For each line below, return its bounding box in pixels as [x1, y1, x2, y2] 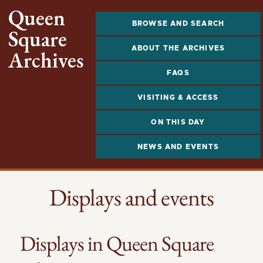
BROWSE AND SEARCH [131, 20, 225, 27]
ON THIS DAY [151, 119, 205, 126]
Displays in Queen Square [19, 229, 214, 257]
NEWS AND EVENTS [137, 143, 219, 150]
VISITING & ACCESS [137, 94, 219, 101]
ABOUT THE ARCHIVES [131, 45, 225, 52]
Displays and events [49, 181, 214, 213]
